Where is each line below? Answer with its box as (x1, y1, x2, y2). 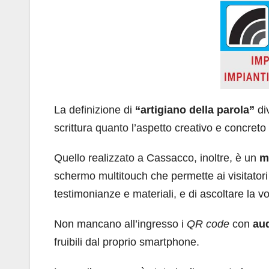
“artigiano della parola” (135, 104, 255, 116)
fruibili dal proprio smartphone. (54, 236, 199, 249)
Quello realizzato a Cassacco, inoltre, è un (54, 152, 259, 165)
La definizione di (54, 104, 135, 116)
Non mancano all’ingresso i (54, 218, 187, 231)
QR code (187, 218, 229, 231)
